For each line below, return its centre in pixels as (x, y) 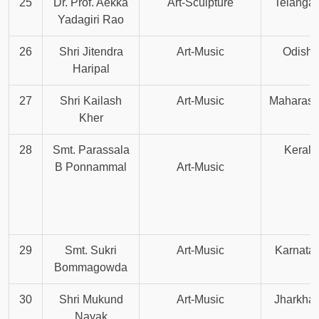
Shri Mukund (91, 300)
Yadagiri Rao (91, 20)
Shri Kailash (91, 101)
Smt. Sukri (91, 251)
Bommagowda (91, 268)
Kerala (301, 150)
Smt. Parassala (91, 150)
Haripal (91, 69)
